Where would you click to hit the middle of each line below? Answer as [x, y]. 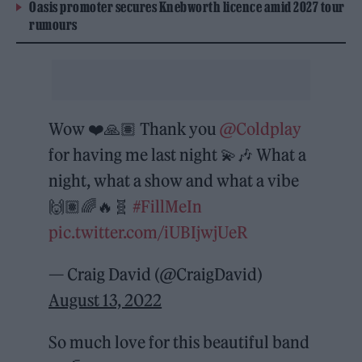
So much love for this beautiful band [179, 343]
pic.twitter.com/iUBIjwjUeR [149, 233]
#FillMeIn [168, 207]
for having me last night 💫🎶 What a [178, 155]
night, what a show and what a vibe [174, 181]
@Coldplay [261, 129]
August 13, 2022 [105, 301]
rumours [53, 25]
